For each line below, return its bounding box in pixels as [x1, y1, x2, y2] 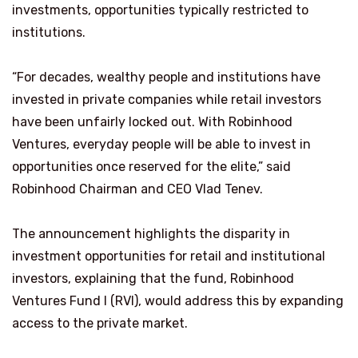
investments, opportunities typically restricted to [12, 2, 308, 18]
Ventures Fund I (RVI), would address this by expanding [12, 293, 344, 309]
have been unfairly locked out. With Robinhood [12, 114, 292, 130]
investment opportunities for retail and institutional [12, 249, 325, 265]
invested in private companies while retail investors [12, 92, 321, 108]
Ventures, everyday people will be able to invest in [12, 137, 311, 153]
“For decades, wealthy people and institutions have [12, 70, 320, 86]
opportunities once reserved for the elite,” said [12, 159, 291, 175]
